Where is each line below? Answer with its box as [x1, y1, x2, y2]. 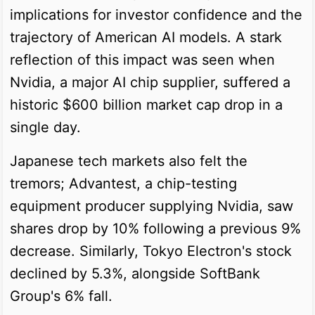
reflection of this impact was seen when [10, 51, 275, 68]
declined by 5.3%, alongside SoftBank [10, 264, 260, 282]
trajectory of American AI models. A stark [10, 28, 282, 46]
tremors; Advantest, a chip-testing [10, 174, 237, 192]
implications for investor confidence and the [10, 6, 302, 23]
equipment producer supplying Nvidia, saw [10, 197, 293, 214]
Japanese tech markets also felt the [10, 152, 247, 169]
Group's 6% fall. [10, 287, 112, 304]
